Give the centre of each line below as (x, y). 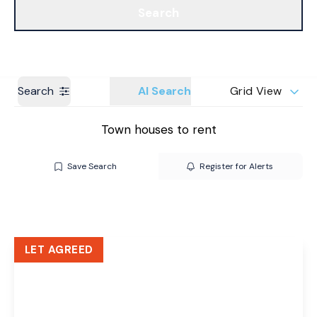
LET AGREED (59, 250)
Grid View (256, 91)
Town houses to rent (158, 129)
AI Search (165, 91)
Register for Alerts (236, 166)
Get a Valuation (261, 14)
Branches (38, 14)
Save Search (92, 166)
